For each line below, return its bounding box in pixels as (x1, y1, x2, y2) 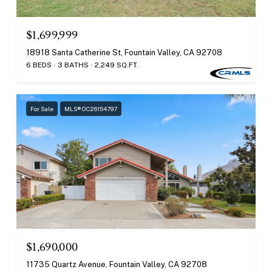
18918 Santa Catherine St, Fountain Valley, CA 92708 (26, 48, 222, 58)
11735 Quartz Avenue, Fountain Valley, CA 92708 (26, 260, 207, 270)
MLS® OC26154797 (64, 105, 117, 113)
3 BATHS (58, 61, 89, 70)
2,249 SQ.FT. (95, 61, 138, 70)
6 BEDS (26, 61, 52, 70)
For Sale (30, 105, 53, 113)
